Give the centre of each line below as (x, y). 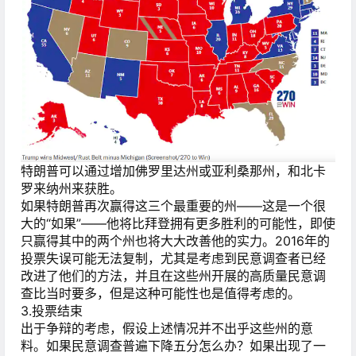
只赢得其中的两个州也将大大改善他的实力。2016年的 (175, 240)
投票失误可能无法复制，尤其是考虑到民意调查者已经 (173, 258)
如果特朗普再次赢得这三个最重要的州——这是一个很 (173, 205)
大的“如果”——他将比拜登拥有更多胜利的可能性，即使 (178, 223)
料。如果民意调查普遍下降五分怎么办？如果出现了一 (173, 345)
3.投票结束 (52, 310)
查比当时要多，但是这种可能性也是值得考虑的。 (161, 293)
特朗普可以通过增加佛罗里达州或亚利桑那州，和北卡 (173, 170)
